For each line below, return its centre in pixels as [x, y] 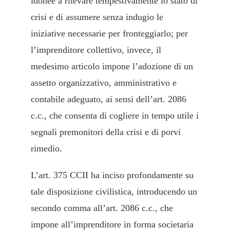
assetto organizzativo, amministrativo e [104, 83]
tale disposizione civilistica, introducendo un [114, 192]
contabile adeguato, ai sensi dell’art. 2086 [109, 99]
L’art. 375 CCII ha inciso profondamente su [112, 175]
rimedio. [46, 149]
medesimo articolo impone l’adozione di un [112, 66]
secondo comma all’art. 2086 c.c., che [102, 208]
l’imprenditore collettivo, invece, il [96, 50]
